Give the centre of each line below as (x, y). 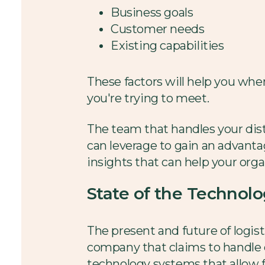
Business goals (152, 12)
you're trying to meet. (148, 98)
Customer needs (158, 29)
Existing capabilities (167, 45)
